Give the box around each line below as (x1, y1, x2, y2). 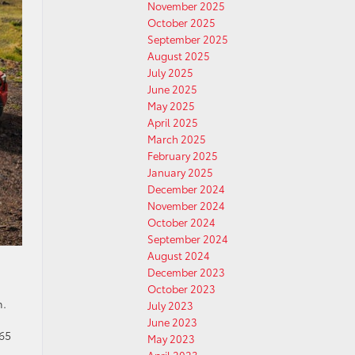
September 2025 (147, 32, 228, 46)
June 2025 (147, 82, 197, 96)
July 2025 (147, 65, 193, 79)
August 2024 (147, 248, 210, 262)
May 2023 (147, 331, 195, 345)
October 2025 (147, 15, 216, 29)
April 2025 (147, 115, 198, 129)
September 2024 (147, 231, 228, 246)
